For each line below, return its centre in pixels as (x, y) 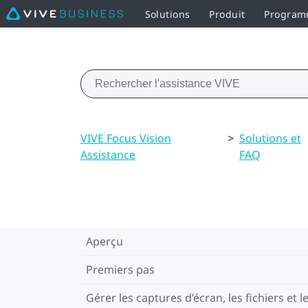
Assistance (108, 154)
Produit (227, 14)
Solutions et (270, 138)
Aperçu (104, 241)
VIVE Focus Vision (126, 138)
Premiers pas (120, 269)
